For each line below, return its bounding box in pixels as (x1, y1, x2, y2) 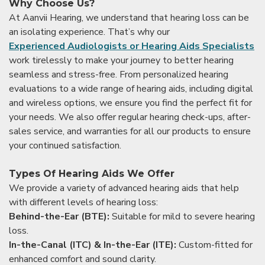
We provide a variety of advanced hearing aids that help (9, 181, 239, 195)
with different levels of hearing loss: (9, 195, 158, 209)
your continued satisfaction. (9, 138, 121, 152)
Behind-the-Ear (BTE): (9, 209, 109, 223)
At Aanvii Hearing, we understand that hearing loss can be (9, 11, 249, 24)
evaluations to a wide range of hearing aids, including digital (9, 82, 253, 95)
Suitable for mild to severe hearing (109, 209, 255, 223)
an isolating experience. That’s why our (9, 25, 170, 38)
